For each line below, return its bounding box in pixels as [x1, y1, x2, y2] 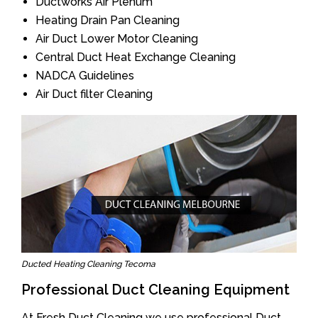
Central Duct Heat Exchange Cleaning [35, 50, 236, 64]
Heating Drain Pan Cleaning [35, 13, 180, 27]
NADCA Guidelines [35, 69, 134, 82]
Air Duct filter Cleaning [35, 87, 153, 101]
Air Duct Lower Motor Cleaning [35, 32, 198, 45]
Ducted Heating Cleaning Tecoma [21, 259, 155, 269]
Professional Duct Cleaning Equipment [21, 281, 290, 298]
